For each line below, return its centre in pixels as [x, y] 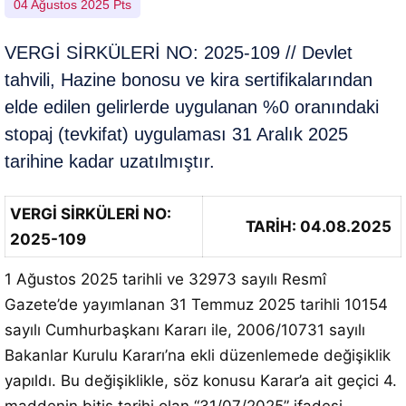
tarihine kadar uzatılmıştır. [110, 161]
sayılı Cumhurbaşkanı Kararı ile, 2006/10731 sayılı [185, 330]
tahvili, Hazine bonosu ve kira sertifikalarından [188, 80]
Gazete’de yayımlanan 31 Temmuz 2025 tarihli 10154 [196, 304]
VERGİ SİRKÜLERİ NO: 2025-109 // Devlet [179, 53]
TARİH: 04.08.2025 [319, 227]
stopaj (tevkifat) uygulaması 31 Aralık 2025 [176, 134]
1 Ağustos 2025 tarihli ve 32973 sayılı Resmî [165, 279]
